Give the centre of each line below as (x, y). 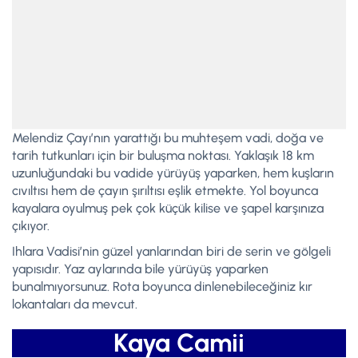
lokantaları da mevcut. (75, 304)
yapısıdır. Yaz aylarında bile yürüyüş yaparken (140, 268)
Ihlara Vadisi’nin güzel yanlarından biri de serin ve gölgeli (171, 251)
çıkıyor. (31, 225)
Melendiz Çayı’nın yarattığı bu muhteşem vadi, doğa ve (168, 137)
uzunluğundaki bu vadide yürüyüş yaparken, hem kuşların (173, 173)
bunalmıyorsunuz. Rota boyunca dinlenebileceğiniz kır (162, 286)
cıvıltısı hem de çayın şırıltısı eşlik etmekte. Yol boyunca (165, 190)
